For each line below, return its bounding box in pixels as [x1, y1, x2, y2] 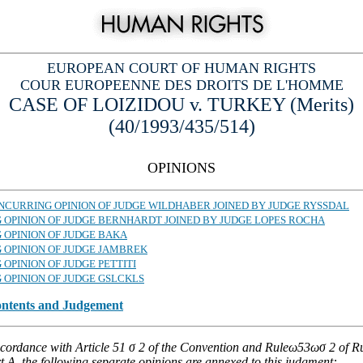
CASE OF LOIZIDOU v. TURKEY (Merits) [9, 94, 354, 115]
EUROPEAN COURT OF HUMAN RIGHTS [47, 60, 316, 76]
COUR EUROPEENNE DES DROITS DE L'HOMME [19, 77, 344, 93]
